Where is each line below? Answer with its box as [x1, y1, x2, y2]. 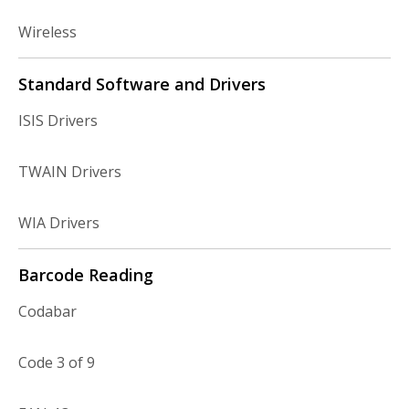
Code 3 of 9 [18, 352, 95, 372]
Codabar [18, 301, 77, 321]
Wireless [18, 22, 77, 42]
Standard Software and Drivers [18, 73, 266, 95]
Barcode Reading [18, 264, 153, 286]
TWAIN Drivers [18, 162, 121, 182]
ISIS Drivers [18, 110, 98, 131]
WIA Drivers [18, 213, 100, 233]
